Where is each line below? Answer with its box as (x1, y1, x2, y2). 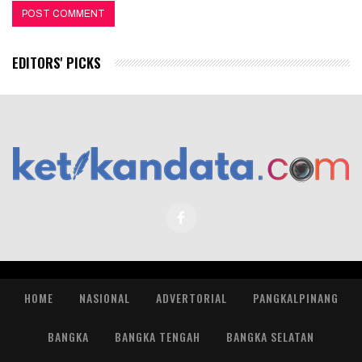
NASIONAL (78, 288, 130, 306)
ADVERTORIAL (155, 288, 227, 306)
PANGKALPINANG (252, 288, 339, 306)
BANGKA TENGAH (115, 327, 200, 345)
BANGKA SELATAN (226, 327, 314, 345)
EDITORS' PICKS (12, 53, 101, 74)
